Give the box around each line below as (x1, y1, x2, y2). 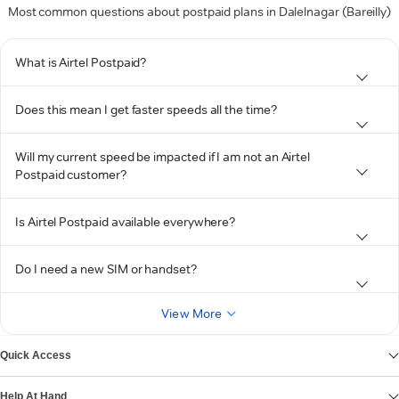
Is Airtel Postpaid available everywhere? (15, 214, 236, 230)
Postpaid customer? (15, 167, 126, 183)
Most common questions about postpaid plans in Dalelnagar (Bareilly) (7, 4, 392, 20)
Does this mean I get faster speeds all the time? (15, 102, 277, 118)
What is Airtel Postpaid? (15, 54, 147, 70)
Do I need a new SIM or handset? (15, 261, 197, 277)
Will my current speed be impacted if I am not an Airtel (15, 149, 311, 165)
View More (161, 305, 223, 322)
